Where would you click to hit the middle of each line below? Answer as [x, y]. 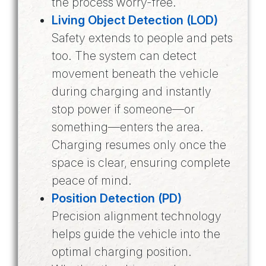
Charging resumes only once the [139, 145]
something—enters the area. [128, 127]
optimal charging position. [122, 252]
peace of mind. [92, 181]
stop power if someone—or [123, 110]
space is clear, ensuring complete [141, 163]
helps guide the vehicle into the [136, 234]
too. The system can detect [124, 56]
